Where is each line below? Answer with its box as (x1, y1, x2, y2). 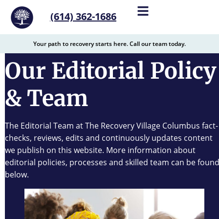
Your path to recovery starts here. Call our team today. (33, 40, 186, 48)
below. (5, 169, 29, 180)
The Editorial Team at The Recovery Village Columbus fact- (5, 120, 218, 131)
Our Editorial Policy (5, 57, 217, 85)
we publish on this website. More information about (5, 145, 196, 155)
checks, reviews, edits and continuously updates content (5, 132, 213, 143)
